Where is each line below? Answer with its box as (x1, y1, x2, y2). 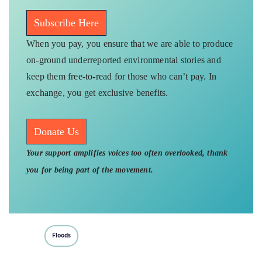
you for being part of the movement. (26, 165, 153, 174)
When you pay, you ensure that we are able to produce (26, 37, 233, 49)
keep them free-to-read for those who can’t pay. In (26, 70, 217, 82)
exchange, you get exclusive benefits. (26, 87, 168, 98)
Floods (52, 232, 71, 240)
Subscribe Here (34, 16, 99, 29)
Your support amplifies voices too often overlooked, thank (26, 148, 228, 157)
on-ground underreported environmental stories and (26, 54, 221, 65)
